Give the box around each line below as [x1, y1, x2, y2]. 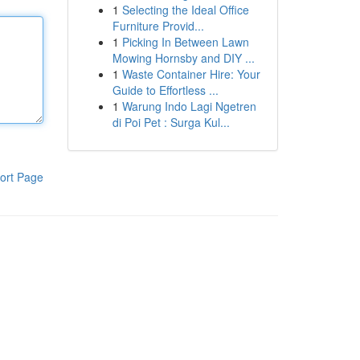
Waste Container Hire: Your [121, 66, 260, 82]
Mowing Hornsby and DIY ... [112, 50, 255, 66]
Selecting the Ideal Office [121, 2, 249, 18]
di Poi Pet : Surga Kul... [112, 114, 230, 130]
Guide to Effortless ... [112, 82, 219, 98]
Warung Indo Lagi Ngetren [121, 98, 256, 114]
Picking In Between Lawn [121, 34, 249, 50]
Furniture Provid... [112, 18, 204, 34]
